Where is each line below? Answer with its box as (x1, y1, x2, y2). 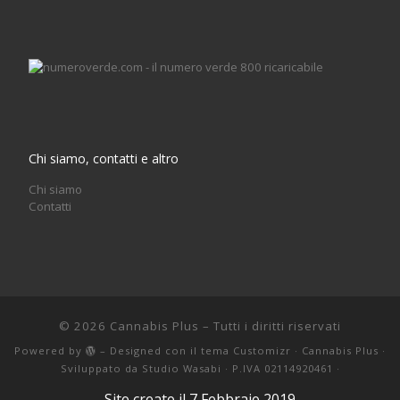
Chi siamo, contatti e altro (28, 149, 179, 167)
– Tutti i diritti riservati (199, 317, 341, 334)
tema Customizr (201, 343, 291, 357)
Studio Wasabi (141, 361, 221, 375)
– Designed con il (96, 343, 201, 357)
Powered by (14, 343, 86, 357)
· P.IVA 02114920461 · (221, 361, 340, 375)
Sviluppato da (60, 361, 142, 375)
